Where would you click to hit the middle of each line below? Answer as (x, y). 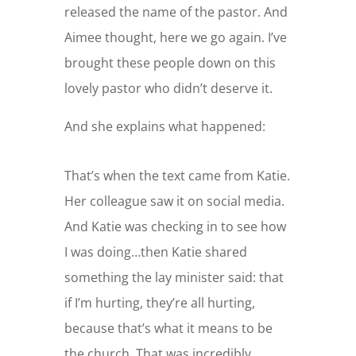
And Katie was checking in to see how (175, 226)
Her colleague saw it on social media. (174, 201)
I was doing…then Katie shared (155, 252)
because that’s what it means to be (168, 328)
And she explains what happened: (164, 126)
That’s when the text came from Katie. (177, 175)
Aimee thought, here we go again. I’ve (175, 37)
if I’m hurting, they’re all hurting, (159, 302)
